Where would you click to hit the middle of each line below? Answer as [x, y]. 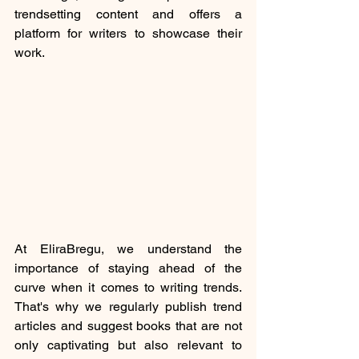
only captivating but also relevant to [128, 345]
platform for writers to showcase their [128, 34]
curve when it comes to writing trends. [128, 287]
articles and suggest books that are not [128, 326]
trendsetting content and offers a [128, 14]
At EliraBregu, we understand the [128, 249]
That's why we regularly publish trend [128, 307]
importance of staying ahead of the [128, 268]
